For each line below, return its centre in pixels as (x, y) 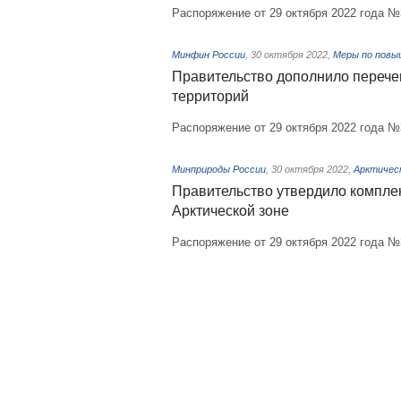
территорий (210, 96)
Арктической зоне (230, 211)
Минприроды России (219, 169)
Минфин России (209, 55)
